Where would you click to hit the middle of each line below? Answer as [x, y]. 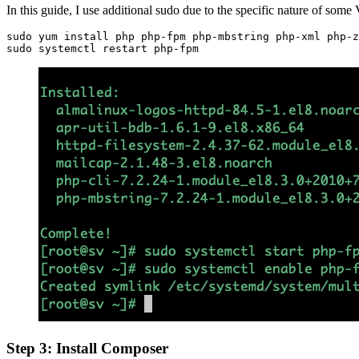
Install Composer [112, 348]
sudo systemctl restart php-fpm [103, 49]
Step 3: [31, 348]
